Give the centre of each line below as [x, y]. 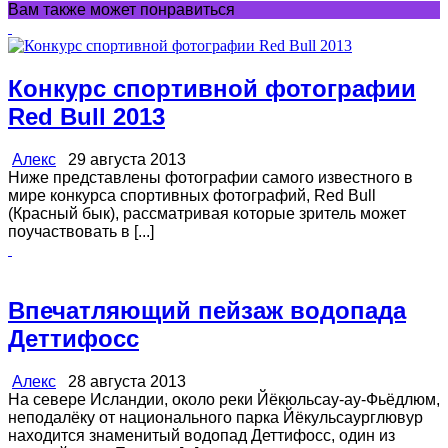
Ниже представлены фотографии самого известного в [210, 177]
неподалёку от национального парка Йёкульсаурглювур [215, 417]
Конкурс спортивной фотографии [212, 88]
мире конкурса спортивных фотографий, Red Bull [192, 195]
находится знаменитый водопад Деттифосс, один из [201, 435]
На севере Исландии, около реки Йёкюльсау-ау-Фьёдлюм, [224, 399]
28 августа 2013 [121, 381]
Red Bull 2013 [86, 116]
